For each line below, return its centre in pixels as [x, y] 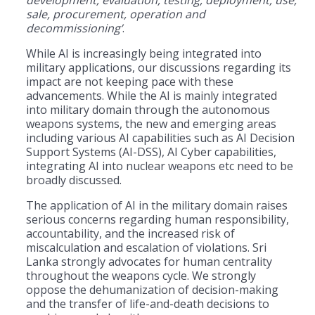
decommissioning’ [74, 28]
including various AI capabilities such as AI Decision [160, 137]
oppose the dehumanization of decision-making [152, 289]
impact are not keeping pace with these [130, 81]
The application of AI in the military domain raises [157, 205]
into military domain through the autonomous [148, 109]
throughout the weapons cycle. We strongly [141, 275]
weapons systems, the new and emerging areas [151, 123]
